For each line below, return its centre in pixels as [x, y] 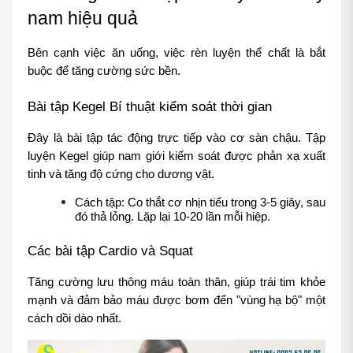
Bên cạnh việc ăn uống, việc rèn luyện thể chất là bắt [176, 52]
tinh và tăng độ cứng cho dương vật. [121, 174]
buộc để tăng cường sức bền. [104, 71]
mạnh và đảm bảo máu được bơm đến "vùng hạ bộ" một [176, 300]
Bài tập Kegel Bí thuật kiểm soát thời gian [150, 106]
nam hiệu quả [83, 18]
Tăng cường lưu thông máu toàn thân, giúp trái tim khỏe [176, 282]
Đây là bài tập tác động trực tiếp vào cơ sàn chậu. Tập [176, 137]
